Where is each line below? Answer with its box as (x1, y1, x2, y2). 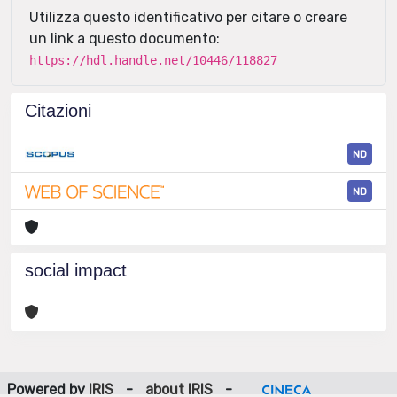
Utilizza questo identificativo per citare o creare (29, 9, 347, 26)
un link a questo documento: (29, 30, 220, 47)
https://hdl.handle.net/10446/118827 (29, 53, 277, 67)
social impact (25, 261, 127, 281)
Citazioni (25, 101, 91, 121)
